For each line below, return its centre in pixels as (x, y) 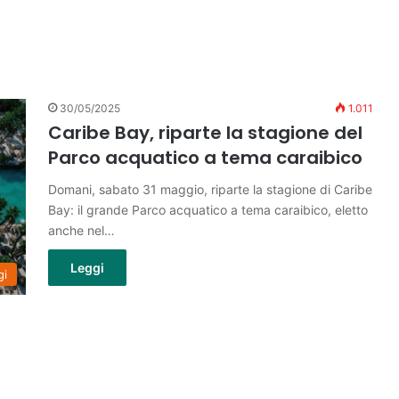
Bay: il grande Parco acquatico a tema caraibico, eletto (208, 210)
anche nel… (81, 230)
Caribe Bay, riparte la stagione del (205, 133)
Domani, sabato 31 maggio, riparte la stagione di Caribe (210, 189)
